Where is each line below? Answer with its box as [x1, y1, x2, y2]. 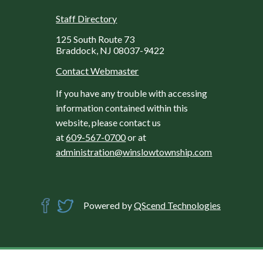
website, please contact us [56, 116, 161, 128]
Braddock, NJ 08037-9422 [56, 44, 165, 56]
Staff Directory [56, 12, 117, 24]
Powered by [83, 200, 134, 211]
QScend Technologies [134, 200, 221, 211]
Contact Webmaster [56, 65, 139, 76]
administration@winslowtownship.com [56, 146, 213, 157]
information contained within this [56, 102, 188, 113]
